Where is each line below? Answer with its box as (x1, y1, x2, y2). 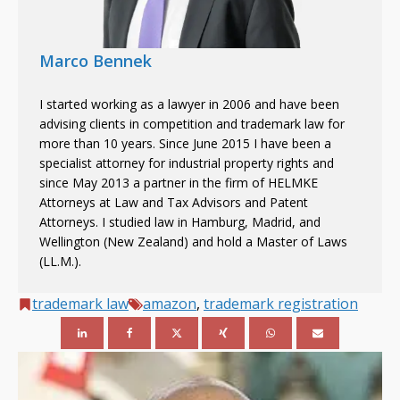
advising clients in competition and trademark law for (39, 115, 345, 132)
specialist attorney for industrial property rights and (39, 154, 334, 171)
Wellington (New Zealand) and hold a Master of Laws (39, 233, 347, 250)
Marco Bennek (39, 50, 152, 71)
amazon (143, 294, 196, 313)
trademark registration (204, 294, 358, 313)
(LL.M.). (39, 253, 81, 270)
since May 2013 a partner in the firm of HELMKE (39, 174, 318, 191)
